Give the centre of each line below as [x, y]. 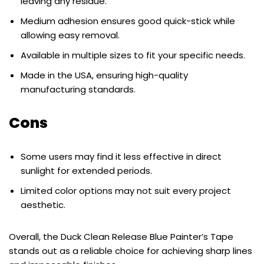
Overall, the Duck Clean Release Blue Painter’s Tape [121, 236]
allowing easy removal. [70, 35]
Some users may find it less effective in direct [121, 156]
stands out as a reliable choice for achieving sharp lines [131, 250]
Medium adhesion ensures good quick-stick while [128, 21]
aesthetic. [43, 204]
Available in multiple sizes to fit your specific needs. [133, 55]
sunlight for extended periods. [86, 170]
